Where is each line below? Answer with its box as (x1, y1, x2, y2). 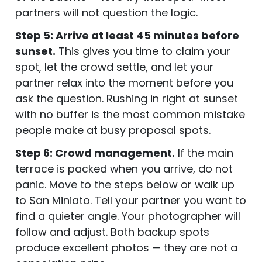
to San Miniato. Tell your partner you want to (15, 192, 246, 208)
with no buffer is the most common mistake (15, 106, 245, 122)
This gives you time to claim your (56, 43, 230, 58)
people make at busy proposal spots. (15, 122, 211, 137)
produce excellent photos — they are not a (15, 240, 237, 255)
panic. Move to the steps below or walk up (15, 177, 235, 192)
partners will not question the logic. (15, 5, 198, 20)
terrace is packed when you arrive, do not (15, 161, 233, 176)
